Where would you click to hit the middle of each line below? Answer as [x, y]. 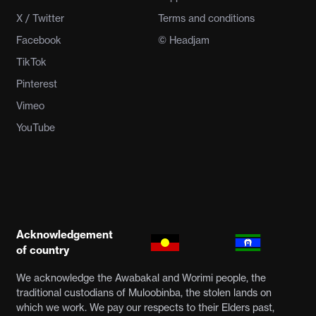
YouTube [35, 127]
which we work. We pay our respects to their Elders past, [145, 307]
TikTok [31, 62]
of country [42, 250]
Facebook [38, 40]
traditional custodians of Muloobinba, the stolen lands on [144, 292]
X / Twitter [40, 18]
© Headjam [184, 40]
